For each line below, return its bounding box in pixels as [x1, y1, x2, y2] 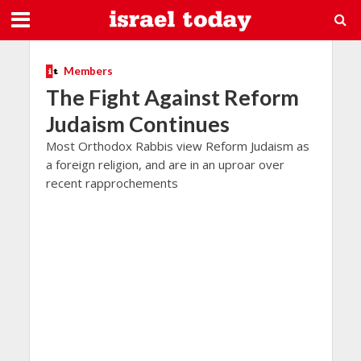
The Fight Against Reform [45, 83, 299, 110]
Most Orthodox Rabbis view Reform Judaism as [45, 137, 309, 154]
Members [63, 64, 113, 77]
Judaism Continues [45, 110, 230, 137]
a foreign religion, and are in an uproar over [45, 156, 284, 172]
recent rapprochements [45, 174, 178, 191]
